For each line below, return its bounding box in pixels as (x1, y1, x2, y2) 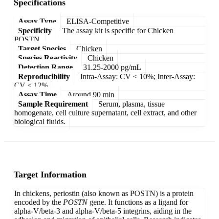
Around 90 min (67, 90, 114, 99)
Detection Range (18, 63, 73, 71)
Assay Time (18, 90, 57, 99)
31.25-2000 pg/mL (83, 63, 141, 71)
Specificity (18, 26, 52, 35)
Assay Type (18, 17, 56, 25)
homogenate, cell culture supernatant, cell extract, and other (14, 108, 197, 117)
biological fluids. (14, 117, 66, 126)
